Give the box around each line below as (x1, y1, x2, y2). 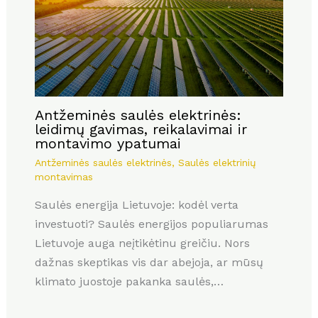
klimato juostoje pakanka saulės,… (34, 275, 224, 289)
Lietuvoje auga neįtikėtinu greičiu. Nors (34, 236, 250, 251)
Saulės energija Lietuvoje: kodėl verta (34, 198, 238, 212)
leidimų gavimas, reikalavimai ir (34, 121, 247, 138)
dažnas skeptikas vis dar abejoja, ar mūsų (34, 256, 263, 270)
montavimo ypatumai (34, 135, 181, 153)
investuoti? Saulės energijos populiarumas (34, 217, 268, 231)
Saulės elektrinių (177, 157, 256, 169)
